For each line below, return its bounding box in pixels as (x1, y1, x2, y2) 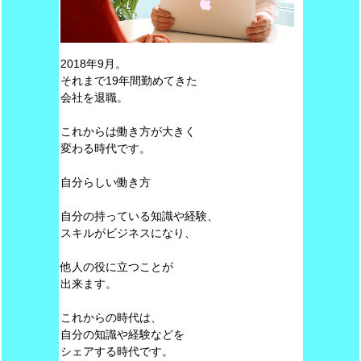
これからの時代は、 (60, 311, 162, 324)
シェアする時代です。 (60, 345, 173, 358)
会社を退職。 (60, 91, 128, 104)
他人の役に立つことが (60, 260, 173, 273)
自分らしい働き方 (60, 176, 151, 189)
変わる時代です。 (60, 142, 151, 155)
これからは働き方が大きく (60, 125, 196, 138)
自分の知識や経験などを (60, 328, 185, 341)
